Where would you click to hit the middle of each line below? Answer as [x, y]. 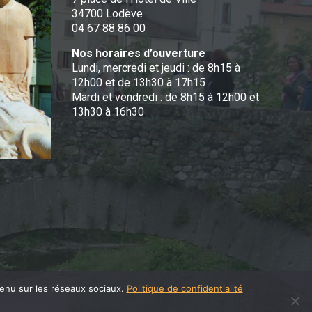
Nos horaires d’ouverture [139, 53]
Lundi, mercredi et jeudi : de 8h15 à [156, 68]
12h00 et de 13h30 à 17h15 [139, 83]
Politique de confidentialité [185, 288]
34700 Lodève [108, 14]
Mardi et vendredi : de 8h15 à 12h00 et [166, 97]
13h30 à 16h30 [108, 112]
